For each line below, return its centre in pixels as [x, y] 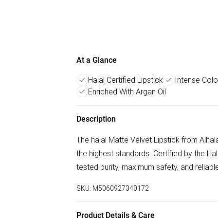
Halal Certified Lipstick [126, 80]
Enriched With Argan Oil [127, 91]
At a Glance [97, 60]
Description [96, 119]
